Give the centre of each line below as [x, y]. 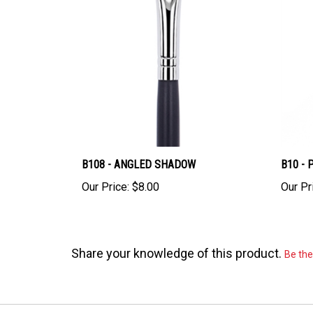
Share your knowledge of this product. [178, 241]
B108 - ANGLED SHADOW [139, 152]
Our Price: [105, 174]
